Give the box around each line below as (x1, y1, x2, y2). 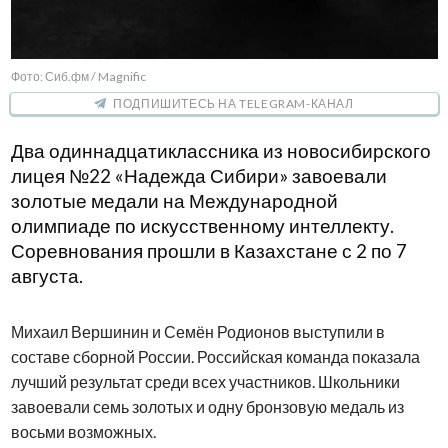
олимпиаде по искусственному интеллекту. (10, 215, 394, 238)
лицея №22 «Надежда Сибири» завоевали (10, 165, 387, 188)
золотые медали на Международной (10, 190, 338, 213)
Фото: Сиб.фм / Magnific (10, 69, 146, 85)
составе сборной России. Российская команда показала (10, 347, 420, 367)
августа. (10, 265, 83, 288)
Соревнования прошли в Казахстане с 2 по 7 (10, 240, 407, 263)
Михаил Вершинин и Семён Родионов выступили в (10, 322, 385, 342)
